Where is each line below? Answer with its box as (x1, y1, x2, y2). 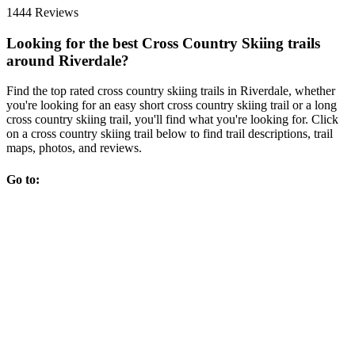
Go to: (6, 172, 40, 186)
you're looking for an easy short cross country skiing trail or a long (6, 98, 337, 113)
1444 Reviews (6, 5, 78, 19)
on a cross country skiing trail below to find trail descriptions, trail (6, 127, 333, 141)
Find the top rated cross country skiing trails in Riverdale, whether (6, 84, 335, 98)
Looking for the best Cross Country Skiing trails (6, 34, 320, 52)
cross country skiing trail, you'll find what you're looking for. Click (6, 113, 338, 127)
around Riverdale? (6, 52, 129, 69)
